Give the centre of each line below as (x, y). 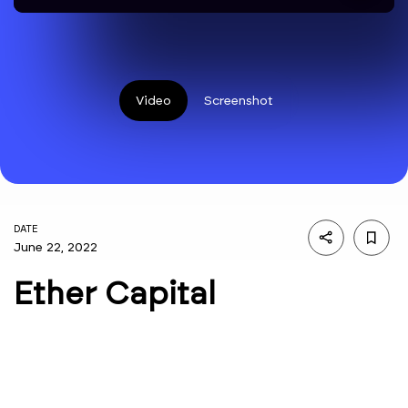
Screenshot (238, 100)
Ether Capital (115, 293)
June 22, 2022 (56, 247)
